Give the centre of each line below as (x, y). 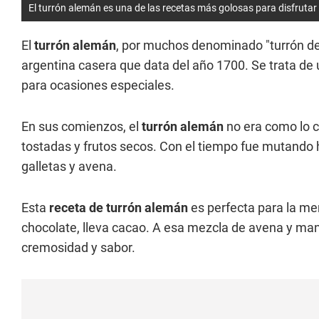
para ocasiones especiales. (98, 85)
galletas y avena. (69, 166)
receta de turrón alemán (120, 208)
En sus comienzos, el (82, 126)
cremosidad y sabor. (78, 247)
